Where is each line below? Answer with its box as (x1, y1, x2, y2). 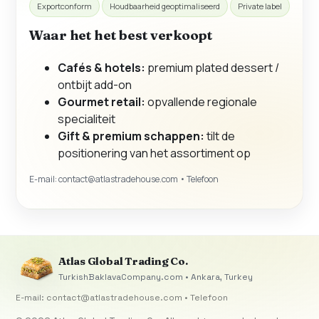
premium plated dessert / (145, 59, 279, 75)
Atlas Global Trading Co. (58, 254, 188, 268)
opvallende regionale (145, 93, 257, 110)
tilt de (204, 127, 235, 144)
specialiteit (58, 110, 115, 127)
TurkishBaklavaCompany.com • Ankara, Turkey (58, 271, 253, 283)
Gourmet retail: (58, 93, 145, 110)
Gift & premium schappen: (58, 127, 204, 144)
